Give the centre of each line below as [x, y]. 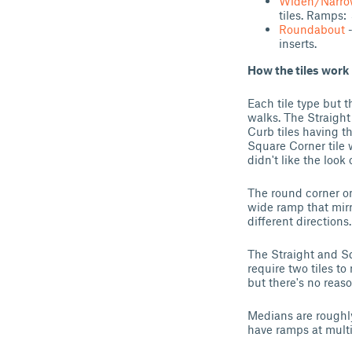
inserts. [298, 43]
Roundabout [312, 29]
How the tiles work [298, 70]
